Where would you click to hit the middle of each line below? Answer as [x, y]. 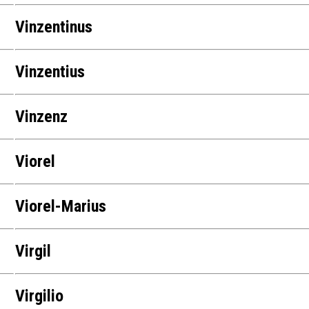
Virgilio [40, 296]
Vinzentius [50, 72]
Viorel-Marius [61, 207]
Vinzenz [42, 117]
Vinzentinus [54, 27]
